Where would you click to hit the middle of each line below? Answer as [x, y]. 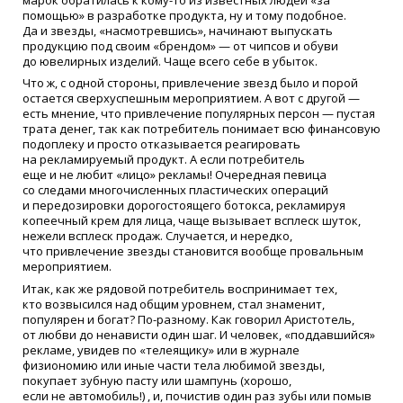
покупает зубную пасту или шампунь [130, 381]
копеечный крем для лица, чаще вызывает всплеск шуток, [192, 221]
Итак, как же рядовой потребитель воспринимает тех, [180, 289]
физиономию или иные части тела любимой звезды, [174, 366]
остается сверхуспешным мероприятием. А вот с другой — [191, 99]
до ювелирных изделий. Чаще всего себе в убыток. [170, 61]
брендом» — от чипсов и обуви [249, 45]
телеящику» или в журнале [223, 350]
